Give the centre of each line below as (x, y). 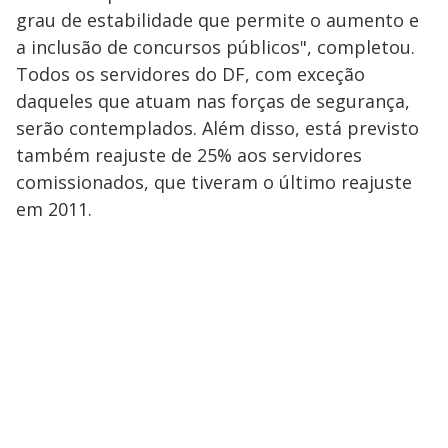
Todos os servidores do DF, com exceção (190, 74)
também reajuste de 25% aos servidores (189, 155)
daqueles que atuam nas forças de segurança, (213, 101)
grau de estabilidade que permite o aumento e (217, 20)
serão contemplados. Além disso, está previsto (217, 128)
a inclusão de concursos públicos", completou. (215, 47)
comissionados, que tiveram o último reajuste (214, 182)
